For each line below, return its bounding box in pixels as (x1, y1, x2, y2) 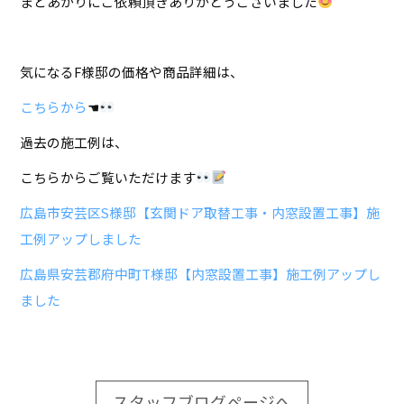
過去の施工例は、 (20, 132, 129, 151)
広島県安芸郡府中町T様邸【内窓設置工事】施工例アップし (20, 263, 381, 283)
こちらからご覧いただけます (20, 167, 197, 187)
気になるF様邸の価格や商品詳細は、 (20, 61, 244, 81)
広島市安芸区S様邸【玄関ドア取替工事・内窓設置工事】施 (20, 202, 381, 222)
